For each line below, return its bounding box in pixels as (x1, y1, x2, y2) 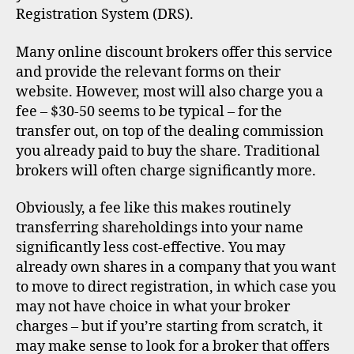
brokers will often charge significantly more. (16, 161, 316, 180)
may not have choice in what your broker (16, 298, 290, 316)
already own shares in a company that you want (16, 258, 336, 277)
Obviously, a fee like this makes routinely (16, 199, 291, 217)
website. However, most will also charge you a (16, 82, 323, 101)
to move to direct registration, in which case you (16, 278, 336, 296)
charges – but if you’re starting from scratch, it (16, 318, 322, 336)
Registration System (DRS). (16, 6, 194, 24)
